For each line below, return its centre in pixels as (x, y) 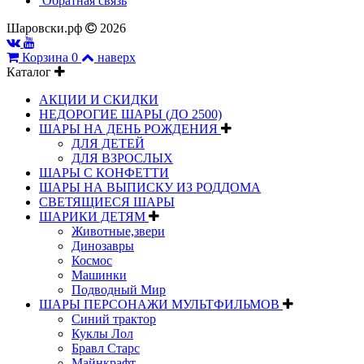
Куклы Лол (102, 333)
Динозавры (103, 245)
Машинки (99, 275)
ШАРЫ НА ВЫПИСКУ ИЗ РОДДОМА (150, 187)
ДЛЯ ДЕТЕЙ (108, 143)
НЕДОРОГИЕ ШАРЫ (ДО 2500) (130, 114)
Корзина (45, 57)
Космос (92, 260)
